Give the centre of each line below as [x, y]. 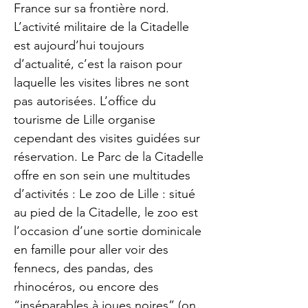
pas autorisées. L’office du [85, 101]
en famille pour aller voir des [91, 250]
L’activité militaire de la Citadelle [101, 27]
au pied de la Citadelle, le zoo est [106, 212]
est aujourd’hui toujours [79, 45]
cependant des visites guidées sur [107, 138]
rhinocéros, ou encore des [86, 287]
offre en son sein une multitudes [102, 175]
